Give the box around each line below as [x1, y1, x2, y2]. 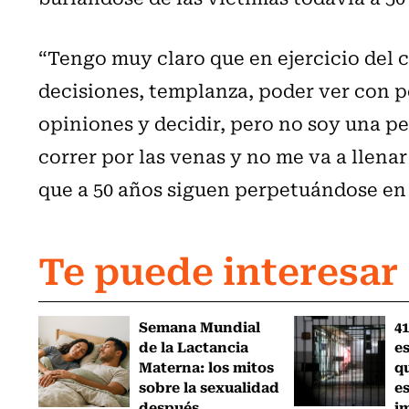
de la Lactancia [139, 334, 249, 357]
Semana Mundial [139, 314, 261, 337]
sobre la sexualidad [139, 374, 280, 397]
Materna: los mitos [139, 354, 275, 377]
